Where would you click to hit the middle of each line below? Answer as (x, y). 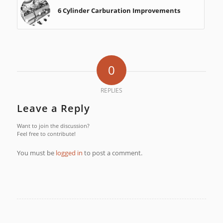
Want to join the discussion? (53, 126)
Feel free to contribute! (46, 134)
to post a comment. (112, 153)
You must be (36, 153)
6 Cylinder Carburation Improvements (119, 11)
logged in (69, 153)
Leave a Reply (53, 109)
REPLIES (111, 91)
